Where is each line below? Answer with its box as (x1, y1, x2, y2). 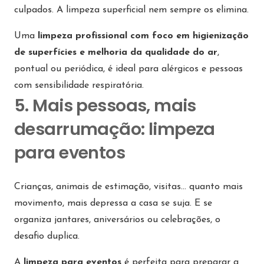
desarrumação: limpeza (14, 117, 215, 141)
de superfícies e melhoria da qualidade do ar (14, 48, 217, 58)
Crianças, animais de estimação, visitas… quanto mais (14, 182, 243, 192)
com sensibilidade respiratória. (14, 81, 144, 91)
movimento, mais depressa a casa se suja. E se (14, 199, 212, 209)
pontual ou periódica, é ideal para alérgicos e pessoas (14, 64, 243, 74)
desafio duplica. (14, 232, 80, 242)
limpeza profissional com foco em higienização (38, 31, 249, 41)
